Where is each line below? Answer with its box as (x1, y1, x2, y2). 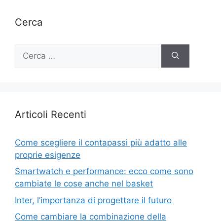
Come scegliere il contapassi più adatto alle (15, 137, 187, 147)
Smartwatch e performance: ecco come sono (15, 166, 193, 176)
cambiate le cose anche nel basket (15, 179, 153, 188)
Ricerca (14, 44, 43, 55)
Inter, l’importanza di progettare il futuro (15, 195, 172, 205)
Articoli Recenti (15, 108, 86, 120)
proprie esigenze (15, 149, 80, 160)
